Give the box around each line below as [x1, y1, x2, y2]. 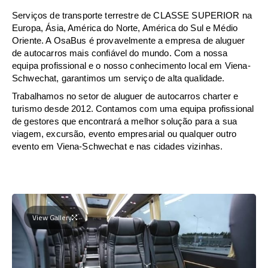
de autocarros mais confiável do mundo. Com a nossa [12, 47, 228, 58]
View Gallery [32, 210, 72, 224]
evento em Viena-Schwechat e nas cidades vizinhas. [12, 141, 223, 151]
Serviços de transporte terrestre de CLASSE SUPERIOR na [12, 10, 252, 20]
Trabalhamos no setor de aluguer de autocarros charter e [12, 90, 239, 101]
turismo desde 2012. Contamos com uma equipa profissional [12, 103, 254, 114]
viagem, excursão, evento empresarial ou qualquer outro [12, 128, 237, 139]
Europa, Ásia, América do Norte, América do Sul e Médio [12, 22, 238, 33]
